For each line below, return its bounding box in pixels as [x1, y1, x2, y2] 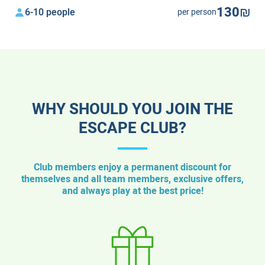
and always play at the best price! [62, 184, 203, 198]
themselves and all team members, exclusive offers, [21, 172, 244, 186]
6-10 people [25, 5, 75, 20]
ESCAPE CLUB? [79, 117, 186, 140]
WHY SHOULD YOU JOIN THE [32, 98, 233, 121]
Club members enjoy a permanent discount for [34, 160, 231, 174]
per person [177, 6, 216, 18]
